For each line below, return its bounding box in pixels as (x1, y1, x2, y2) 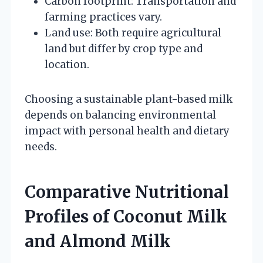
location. (45, 58, 89, 71)
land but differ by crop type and (45, 42, 203, 55)
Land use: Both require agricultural (45, 26, 221, 39)
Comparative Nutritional (25, 181, 229, 203)
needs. (25, 140, 57, 153)
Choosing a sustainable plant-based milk (25, 92, 232, 106)
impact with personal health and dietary (25, 124, 230, 137)
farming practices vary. (45, 10, 162, 23)
